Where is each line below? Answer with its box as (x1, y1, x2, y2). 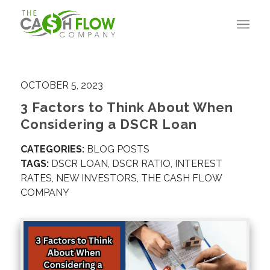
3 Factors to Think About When (20, 99, 233, 115)
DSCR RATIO (111, 158, 171, 169)
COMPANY (20, 187, 69, 198)
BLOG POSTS (86, 143, 149, 155)
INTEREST (174, 158, 222, 169)
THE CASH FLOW (140, 172, 222, 184)
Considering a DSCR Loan (20, 116, 197, 132)
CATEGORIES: (20, 143, 84, 155)
